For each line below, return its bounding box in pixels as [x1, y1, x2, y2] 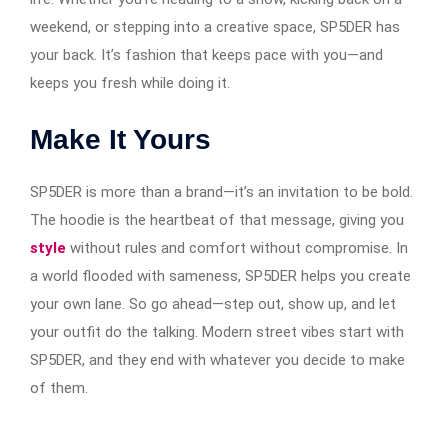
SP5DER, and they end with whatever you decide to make [30, 350, 405, 369]
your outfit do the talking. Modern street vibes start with [30, 322, 404, 341]
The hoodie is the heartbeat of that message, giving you [30, 210, 404, 229]
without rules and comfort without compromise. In [66, 238, 408, 257]
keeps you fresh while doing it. [30, 73, 230, 92]
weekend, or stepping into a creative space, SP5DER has [30, 17, 400, 36]
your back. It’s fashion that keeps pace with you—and [30, 45, 383, 64]
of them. [30, 378, 88, 397]
